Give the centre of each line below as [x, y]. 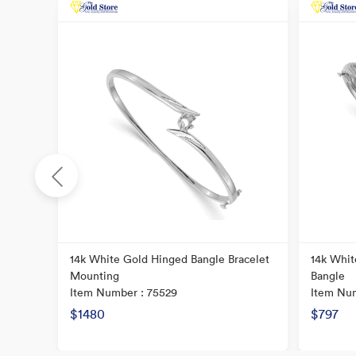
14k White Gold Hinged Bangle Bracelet [170, 259]
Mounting [95, 276]
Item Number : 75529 [124, 292]
